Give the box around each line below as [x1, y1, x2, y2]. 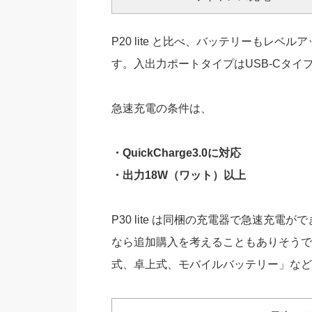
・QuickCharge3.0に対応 [111, 147, 241, 159]
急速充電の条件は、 [111, 102, 212, 115]
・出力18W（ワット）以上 [111, 169, 246, 182]
